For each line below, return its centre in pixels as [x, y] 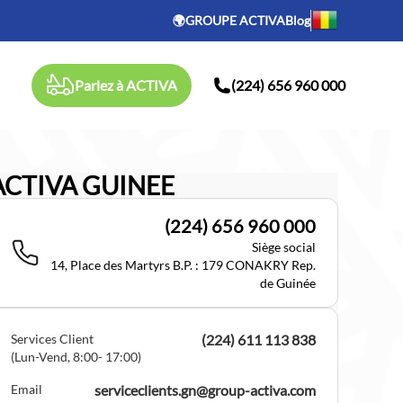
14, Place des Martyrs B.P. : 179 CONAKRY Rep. [183, 265]
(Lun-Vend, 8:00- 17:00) [76, 357]
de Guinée [287, 283]
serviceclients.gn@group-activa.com [205, 390]
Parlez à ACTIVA [126, 85]
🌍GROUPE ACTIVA [229, 20]
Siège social [283, 247]
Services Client [52, 339]
